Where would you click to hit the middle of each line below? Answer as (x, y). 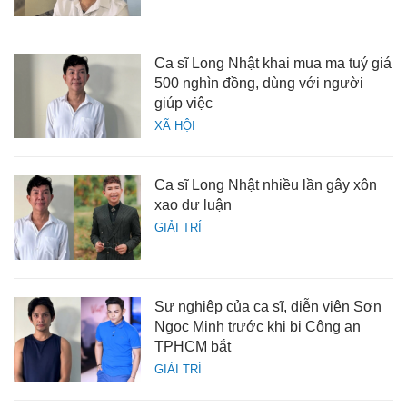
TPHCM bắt (193, 347)
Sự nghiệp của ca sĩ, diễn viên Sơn (268, 307)
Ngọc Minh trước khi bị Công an (258, 327)
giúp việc (184, 104)
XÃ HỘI (175, 126)
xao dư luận (193, 205)
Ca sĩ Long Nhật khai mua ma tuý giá (273, 64)
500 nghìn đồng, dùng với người (259, 84)
